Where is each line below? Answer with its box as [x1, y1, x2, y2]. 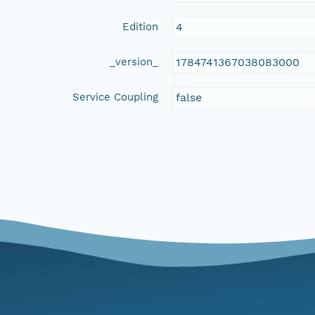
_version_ [110, 55, 159, 68]
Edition [122, 20, 159, 33]
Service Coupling [72, 90, 159, 103]
